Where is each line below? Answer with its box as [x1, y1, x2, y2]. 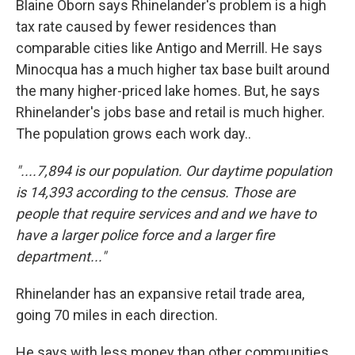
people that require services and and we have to [16, 205, 316, 223]
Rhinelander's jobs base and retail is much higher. [16, 104, 328, 121]
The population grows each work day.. [16, 125, 251, 143]
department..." [16, 248, 106, 265]
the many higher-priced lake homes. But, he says [16, 82, 320, 100]
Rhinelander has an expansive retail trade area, [16, 285, 304, 303]
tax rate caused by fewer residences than [16, 18, 277, 36]
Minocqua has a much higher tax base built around [16, 61, 330, 78]
